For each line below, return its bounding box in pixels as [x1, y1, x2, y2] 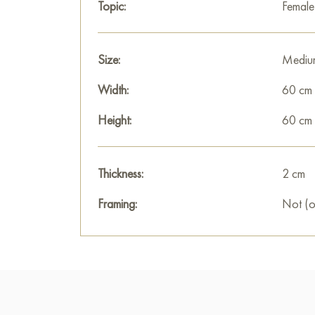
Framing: [98, 195, 137, 212]
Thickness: [98, 165, 143, 181]
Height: [98, 112, 131, 128]
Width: [98, 82, 129, 98]
